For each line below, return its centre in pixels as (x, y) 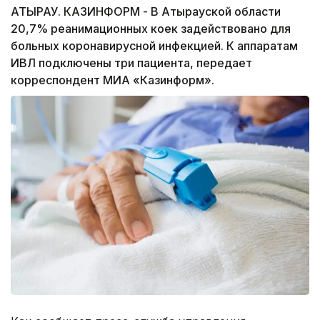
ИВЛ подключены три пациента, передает (131, 63)
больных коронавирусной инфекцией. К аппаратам (154, 46)
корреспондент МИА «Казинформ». (112, 80)
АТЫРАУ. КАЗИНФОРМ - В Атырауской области (146, 12)
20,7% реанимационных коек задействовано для (151, 29)
